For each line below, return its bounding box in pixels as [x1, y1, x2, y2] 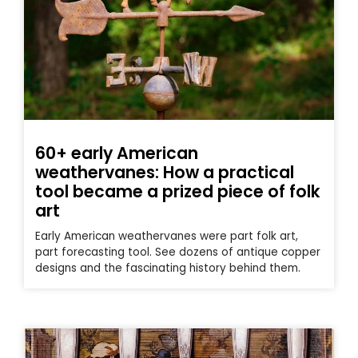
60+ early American [35, 141, 198, 165]
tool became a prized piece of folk [35, 180, 320, 204]
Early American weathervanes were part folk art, [35, 229, 298, 245]
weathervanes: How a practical [35, 161, 294, 185]
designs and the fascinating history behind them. [35, 261, 300, 276]
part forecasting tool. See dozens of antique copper [35, 245, 320, 261]
